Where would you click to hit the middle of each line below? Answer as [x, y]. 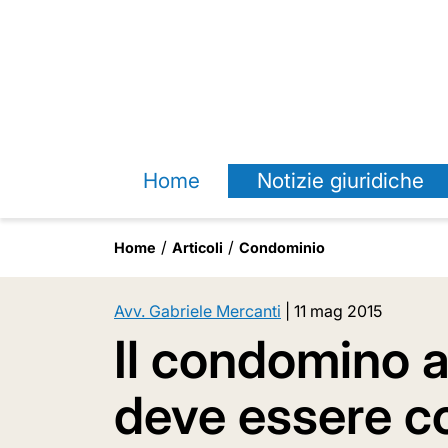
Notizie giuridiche [340, 180]
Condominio [282, 247]
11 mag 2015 [338, 311]
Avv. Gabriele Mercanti [197, 311]
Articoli [197, 247]
